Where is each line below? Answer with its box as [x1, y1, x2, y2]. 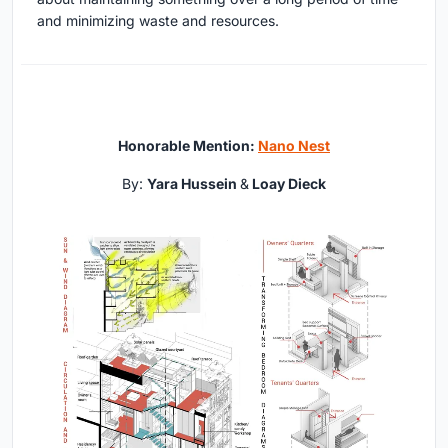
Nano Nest [258, 137, 330, 155]
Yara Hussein [147, 175, 240, 193]
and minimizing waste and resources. [37, 12, 279, 30]
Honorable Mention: [118, 137, 258, 155]
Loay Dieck [249, 175, 326, 193]
